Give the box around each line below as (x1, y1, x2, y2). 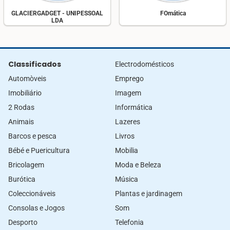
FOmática (160, 9, 186, 17)
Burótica (8, 175, 35, 184)
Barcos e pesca (8, 132, 56, 141)
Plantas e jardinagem (115, 189, 182, 198)
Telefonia (115, 218, 144, 227)
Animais (8, 118, 34, 126)
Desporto (8, 218, 37, 227)
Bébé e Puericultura (8, 146, 70, 155)
